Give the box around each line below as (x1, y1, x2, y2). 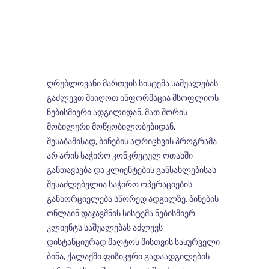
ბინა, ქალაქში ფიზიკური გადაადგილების (46, 251, 210, 262)
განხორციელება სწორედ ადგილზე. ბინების (46, 193, 219, 204)
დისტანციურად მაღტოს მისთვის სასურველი (46, 237, 220, 247)
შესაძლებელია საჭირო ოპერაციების (46, 179, 192, 190)
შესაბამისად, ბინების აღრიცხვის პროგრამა (46, 136, 217, 147)
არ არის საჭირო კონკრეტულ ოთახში (46, 150, 193, 161)
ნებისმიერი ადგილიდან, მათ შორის (46, 107, 187, 118)
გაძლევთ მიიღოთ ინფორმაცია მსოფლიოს (46, 92, 219, 103)
